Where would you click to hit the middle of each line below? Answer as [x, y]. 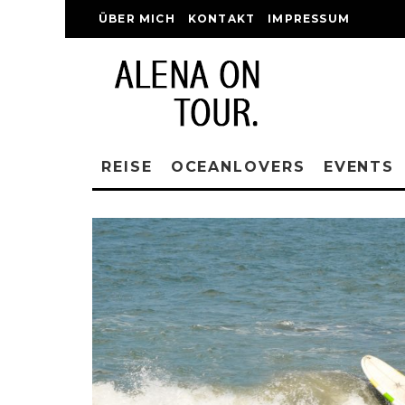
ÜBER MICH [137, 19]
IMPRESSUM [309, 19]
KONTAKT [221, 19]
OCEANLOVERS [238, 167]
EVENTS [359, 167]
